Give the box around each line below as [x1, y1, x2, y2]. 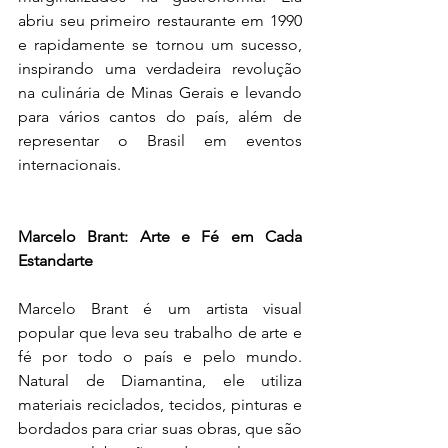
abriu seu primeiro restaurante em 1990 [18, 11, 302, 30]
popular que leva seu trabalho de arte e [18, 323, 302, 342]
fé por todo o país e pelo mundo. [18, 347, 302, 366]
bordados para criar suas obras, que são [18, 419, 302, 438]
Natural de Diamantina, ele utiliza [18, 371, 302, 390]
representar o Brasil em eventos [18, 131, 302, 150]
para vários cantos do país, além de [18, 107, 302, 126]
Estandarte [18, 251, 93, 270]
